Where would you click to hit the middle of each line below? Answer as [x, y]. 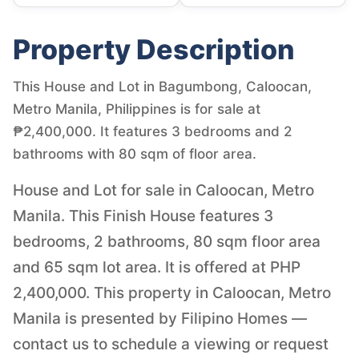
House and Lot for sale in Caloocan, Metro [163, 190]
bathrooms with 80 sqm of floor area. [135, 153]
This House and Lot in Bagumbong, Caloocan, [162, 86]
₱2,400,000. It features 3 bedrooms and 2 [152, 131]
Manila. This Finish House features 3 [143, 216]
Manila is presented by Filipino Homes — [160, 318]
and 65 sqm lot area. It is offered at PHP [157, 267]
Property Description [154, 49]
